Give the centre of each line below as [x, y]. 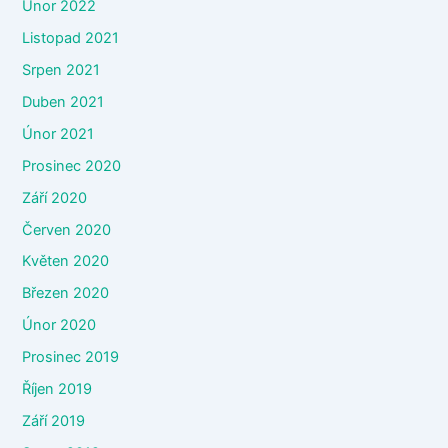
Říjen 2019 [57, 389]
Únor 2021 [58, 133]
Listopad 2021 [71, 37]
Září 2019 [54, 421]
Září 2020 [55, 197]
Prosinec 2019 [71, 357]
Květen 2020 [66, 261]
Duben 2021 [63, 101]
